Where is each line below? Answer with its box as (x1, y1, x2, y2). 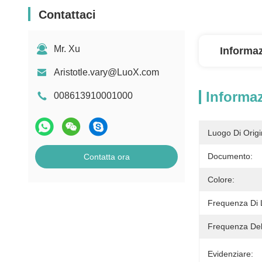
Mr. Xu (54, 44, 80, 54)
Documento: (208, 151, 253, 161)
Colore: (208, 175, 235, 184)
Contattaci (39, 8, 96, 21)
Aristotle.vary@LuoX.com (54, 67, 159, 77)
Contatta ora (83, 152, 130, 161)
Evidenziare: (208, 249, 253, 258)
